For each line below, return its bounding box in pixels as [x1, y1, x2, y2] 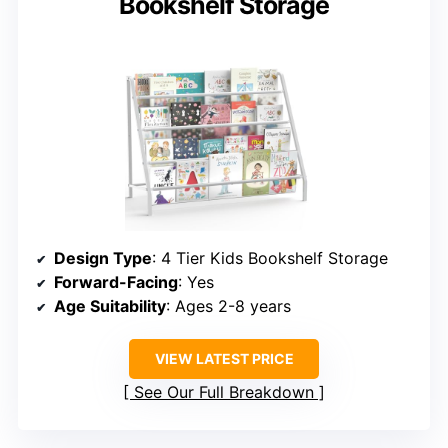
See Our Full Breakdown [134, 382, 314, 403]
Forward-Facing [54, 272, 178, 293]
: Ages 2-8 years [166, 296, 291, 317]
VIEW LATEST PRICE [154, 350, 294, 368]
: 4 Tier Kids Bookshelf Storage [152, 248, 388, 269]
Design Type [54, 248, 152, 269]
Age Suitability [54, 296, 166, 317]
